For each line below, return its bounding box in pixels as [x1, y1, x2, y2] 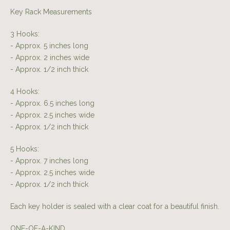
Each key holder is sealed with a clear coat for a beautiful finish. [10, 202, 219, 211]
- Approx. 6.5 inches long [10, 99, 94, 108]
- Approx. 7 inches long [10, 157, 88, 165]
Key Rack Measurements [10, 8, 92, 16]
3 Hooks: [10, 30, 40, 39]
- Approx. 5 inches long [10, 42, 88, 50]
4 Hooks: [10, 87, 40, 96]
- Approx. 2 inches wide [10, 53, 89, 62]
